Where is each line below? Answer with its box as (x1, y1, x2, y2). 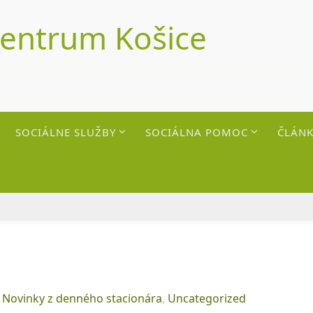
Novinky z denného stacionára (2, 291, 163, 306)
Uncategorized (168, 291, 247, 306)
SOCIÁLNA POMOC (145, 125, 248, 139)
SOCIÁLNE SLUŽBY (15, 125, 116, 139)
